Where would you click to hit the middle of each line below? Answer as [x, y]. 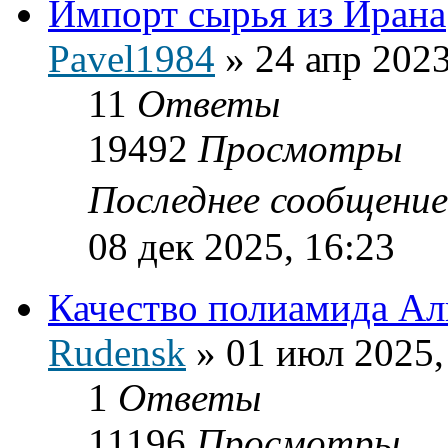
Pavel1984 [131, 58]
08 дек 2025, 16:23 [241, 246]
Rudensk [117, 352]
